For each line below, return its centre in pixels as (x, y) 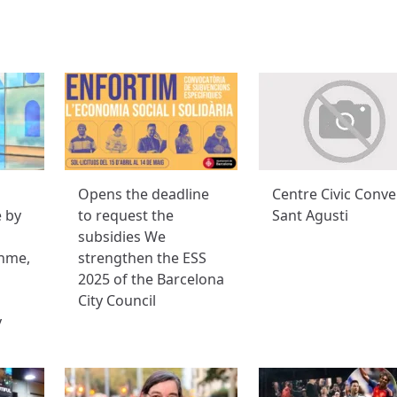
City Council (117, 300)
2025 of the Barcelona (152, 279)
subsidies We (122, 236)
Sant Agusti (310, 215)
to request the (126, 215)
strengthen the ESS (143, 257)
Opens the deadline (144, 194)
